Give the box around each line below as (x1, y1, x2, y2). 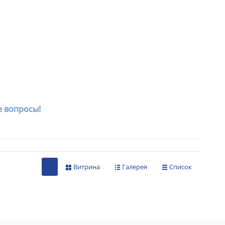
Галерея (122, 162, 147, 172)
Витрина (73, 162, 100, 172)
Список (169, 162, 192, 172)
